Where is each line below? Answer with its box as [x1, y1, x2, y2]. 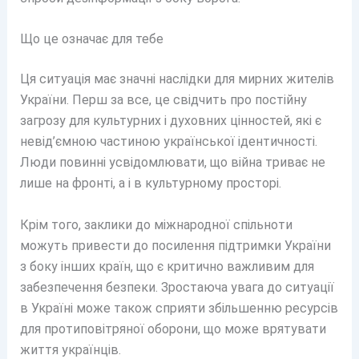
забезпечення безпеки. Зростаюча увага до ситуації [19, 279, 334, 295]
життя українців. [19, 341, 121, 357]
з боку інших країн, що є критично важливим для [19, 258, 314, 274]
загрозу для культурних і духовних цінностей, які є [19, 113, 321, 129]
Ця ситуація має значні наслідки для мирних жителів [19, 71, 334, 87]
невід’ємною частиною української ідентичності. [19, 134, 317, 150]
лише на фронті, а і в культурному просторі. [19, 175, 281, 192]
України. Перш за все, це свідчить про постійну [19, 92, 307, 108]
